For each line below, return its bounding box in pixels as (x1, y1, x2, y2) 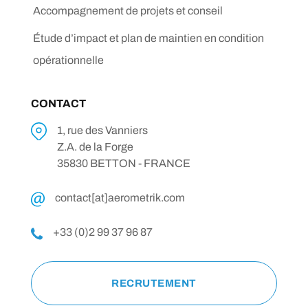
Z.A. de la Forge (57, 140, 133, 153)
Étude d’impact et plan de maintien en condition (33, 32, 264, 44)
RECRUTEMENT (111, 277, 197, 289)
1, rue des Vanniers (57, 124, 148, 136)
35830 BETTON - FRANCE (57, 157, 190, 169)
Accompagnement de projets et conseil (33, 4, 223, 16)
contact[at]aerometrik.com (55, 191, 185, 203)
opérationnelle (33, 54, 104, 66)
